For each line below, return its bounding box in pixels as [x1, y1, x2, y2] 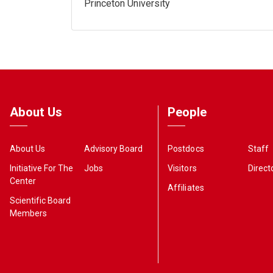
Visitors [168, 163, 197, 173]
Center [10, 175, 37, 186]
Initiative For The [10, 163, 74, 173]
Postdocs [168, 143, 204, 154]
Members [10, 208, 48, 218]
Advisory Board [83, 143, 143, 154]
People [168, 105, 207, 119]
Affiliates [168, 182, 204, 193]
